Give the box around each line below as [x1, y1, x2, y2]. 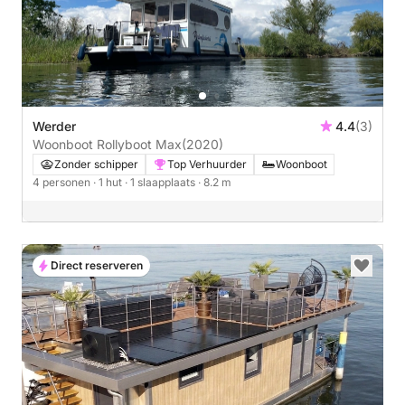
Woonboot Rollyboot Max [33, 137, 182, 152]
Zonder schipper [54, 157, 138, 171]
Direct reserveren [51, 259, 143, 272]
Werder [33, 118, 76, 134]
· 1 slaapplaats [125, 175, 198, 189]
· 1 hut [93, 175, 125, 189]
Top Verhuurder [167, 157, 247, 171]
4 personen [33, 175, 93, 189]
